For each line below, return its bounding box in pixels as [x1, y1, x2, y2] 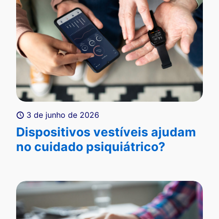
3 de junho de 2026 [26, 110, 99, 120]
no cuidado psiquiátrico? [16, 139, 165, 154]
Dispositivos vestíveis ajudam [16, 125, 196, 140]
